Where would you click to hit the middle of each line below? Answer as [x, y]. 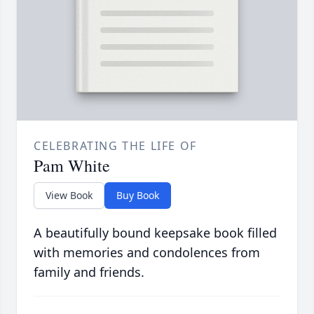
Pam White [72, 166]
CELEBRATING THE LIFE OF [115, 146]
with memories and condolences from [147, 253]
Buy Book [138, 196]
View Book [69, 196]
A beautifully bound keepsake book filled [155, 233]
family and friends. [89, 272]
